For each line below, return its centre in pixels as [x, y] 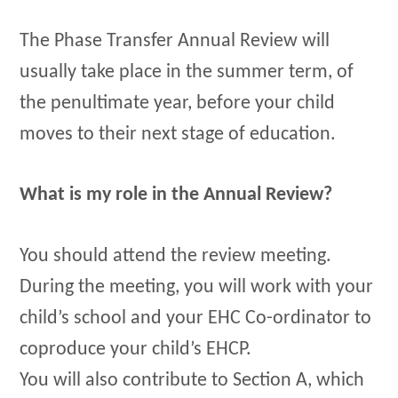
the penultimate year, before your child [178, 103]
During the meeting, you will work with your [197, 288]
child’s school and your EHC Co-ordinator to [196, 319]
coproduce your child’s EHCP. [136, 350]
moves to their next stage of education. [178, 134]
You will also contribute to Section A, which [192, 381]
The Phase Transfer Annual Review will [175, 41]
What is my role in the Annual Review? [176, 195]
